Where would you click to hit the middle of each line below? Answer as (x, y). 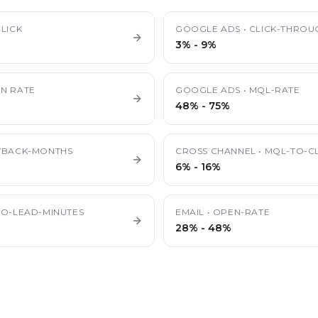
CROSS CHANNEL (216, 151)
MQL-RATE (274, 90)
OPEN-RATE (241, 212)
